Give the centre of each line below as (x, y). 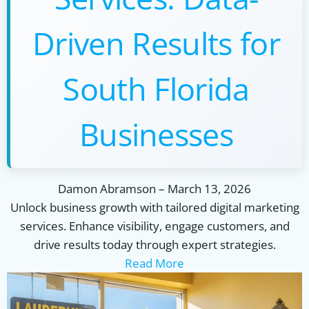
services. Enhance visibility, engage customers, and (154, 226)
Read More (154, 263)
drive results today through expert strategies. (154, 245)
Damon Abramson (107, 189)
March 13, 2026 (209, 189)
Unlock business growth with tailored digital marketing (154, 207)
